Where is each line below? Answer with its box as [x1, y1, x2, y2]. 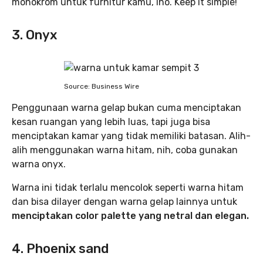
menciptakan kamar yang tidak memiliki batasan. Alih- [12, 130, 251, 141]
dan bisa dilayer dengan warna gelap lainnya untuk [12, 196, 237, 207]
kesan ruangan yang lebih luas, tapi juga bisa [12, 116, 210, 127]
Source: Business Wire [64, 82, 139, 90]
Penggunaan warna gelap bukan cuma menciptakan [12, 102, 241, 113]
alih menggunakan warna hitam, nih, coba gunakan [12, 144, 238, 156]
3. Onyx [12, 27, 57, 43]
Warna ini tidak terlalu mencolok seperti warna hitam [12, 182, 244, 193]
